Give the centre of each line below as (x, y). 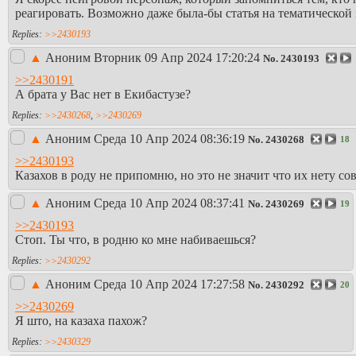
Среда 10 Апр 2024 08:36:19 (169, 139)
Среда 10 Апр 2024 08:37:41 (169, 203)
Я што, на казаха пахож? (81, 320)
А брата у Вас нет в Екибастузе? (103, 94)
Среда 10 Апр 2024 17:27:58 (169, 284)
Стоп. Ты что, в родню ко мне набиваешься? (135, 239)
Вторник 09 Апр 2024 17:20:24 (177, 58)
